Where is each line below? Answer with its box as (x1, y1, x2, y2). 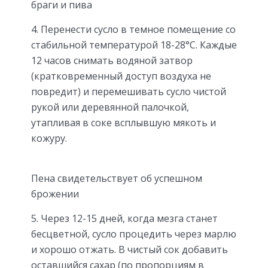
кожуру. (31, 131, 67, 145)
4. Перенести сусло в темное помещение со (31, 22, 236, 36)
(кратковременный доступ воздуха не (31, 69, 211, 83)
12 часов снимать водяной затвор (31, 53, 193, 67)
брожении (31, 187, 79, 200)
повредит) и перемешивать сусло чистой (31, 84, 226, 98)
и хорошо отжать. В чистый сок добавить (31, 242, 228, 256)
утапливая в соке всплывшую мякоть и (31, 115, 216, 129)
